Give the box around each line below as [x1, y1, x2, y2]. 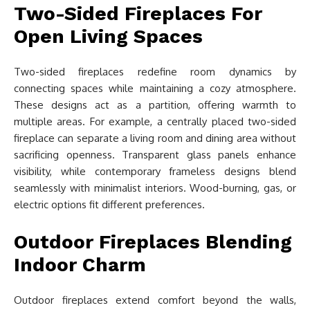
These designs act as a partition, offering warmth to [14, 98, 296, 112]
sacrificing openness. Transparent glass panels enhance [14, 148, 296, 162]
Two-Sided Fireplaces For [14, 2, 262, 26]
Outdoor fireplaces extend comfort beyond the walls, [14, 293, 296, 307]
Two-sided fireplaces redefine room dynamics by [14, 65, 296, 79]
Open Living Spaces [14, 25, 203, 48]
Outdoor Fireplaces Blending [14, 230, 292, 254]
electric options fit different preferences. [14, 198, 205, 212]
